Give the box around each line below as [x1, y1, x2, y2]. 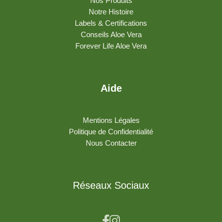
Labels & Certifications [75, 19, 147, 28]
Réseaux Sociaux [73, 180, 149, 191]
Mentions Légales [82, 116, 140, 125]
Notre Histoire [89, 8, 133, 16]
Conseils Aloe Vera [80, 31, 142, 39]
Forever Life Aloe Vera [75, 42, 147, 51]
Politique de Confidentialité [69, 128, 153, 136]
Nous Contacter [85, 139, 137, 148]
